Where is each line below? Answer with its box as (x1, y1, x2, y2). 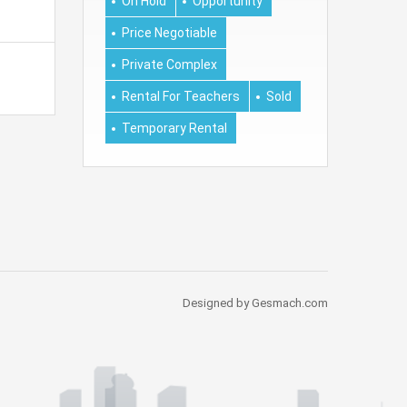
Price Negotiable (122, 25, 217, 40)
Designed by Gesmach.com (183, 295, 328, 310)
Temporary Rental (122, 120, 227, 135)
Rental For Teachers (122, 88, 240, 104)
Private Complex (122, 56, 217, 72)
